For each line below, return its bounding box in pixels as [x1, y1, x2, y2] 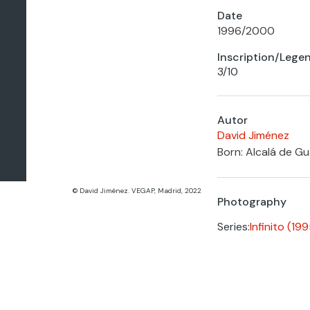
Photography [217, 194, 286, 209]
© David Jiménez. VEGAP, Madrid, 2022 [73, 186, 202, 196]
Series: [217, 219, 250, 234]
